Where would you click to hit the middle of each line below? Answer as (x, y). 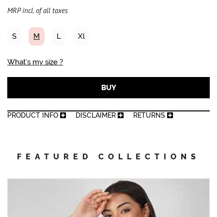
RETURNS (150, 115)
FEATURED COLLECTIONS (108, 157)
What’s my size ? (35, 62)
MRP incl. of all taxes (38, 10)
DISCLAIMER (97, 115)
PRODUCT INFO (34, 115)
